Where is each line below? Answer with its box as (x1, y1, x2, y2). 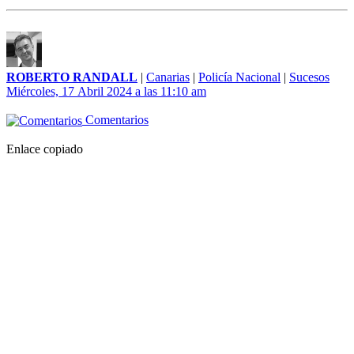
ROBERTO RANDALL (6, 70, 137, 85)
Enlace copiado (6, 142, 83, 156)
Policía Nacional (198, 70, 281, 85)
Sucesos (289, 70, 330, 85)
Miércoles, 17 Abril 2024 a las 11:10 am (6, 85, 206, 99)
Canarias (146, 70, 190, 85)
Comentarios (82, 113, 149, 127)
